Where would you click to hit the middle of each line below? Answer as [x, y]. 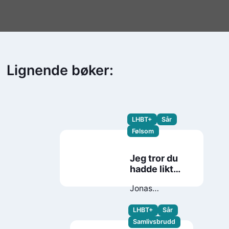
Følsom [143, 131]
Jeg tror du [154, 158]
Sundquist [149, 198]
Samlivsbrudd [154, 222]
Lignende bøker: [60, 71]
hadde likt [152, 169]
